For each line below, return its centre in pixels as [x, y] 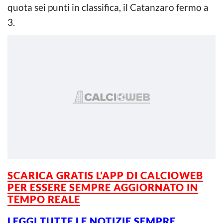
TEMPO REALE [44, 199]
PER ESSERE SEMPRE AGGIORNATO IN [103, 187]
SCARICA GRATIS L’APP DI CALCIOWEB [105, 175]
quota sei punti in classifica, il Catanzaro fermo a [108, 7]
